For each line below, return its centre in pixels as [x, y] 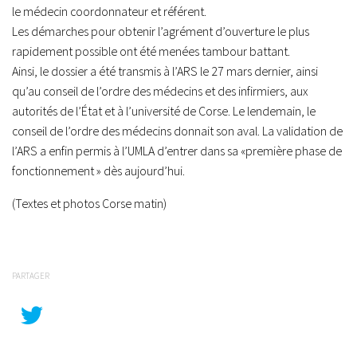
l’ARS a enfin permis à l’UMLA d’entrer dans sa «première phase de [177, 151]
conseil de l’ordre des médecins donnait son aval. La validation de [177, 131]
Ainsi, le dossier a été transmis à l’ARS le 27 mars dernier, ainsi [165, 71]
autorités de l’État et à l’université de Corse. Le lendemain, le [164, 111]
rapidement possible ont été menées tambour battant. [151, 51]
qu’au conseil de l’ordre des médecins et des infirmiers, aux [160, 91]
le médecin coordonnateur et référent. [109, 12]
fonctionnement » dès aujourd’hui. [98, 171]
